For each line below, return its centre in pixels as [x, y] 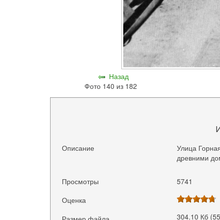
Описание [78, 148]
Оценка [74, 200]
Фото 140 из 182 [112, 86]
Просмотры [81, 181]
